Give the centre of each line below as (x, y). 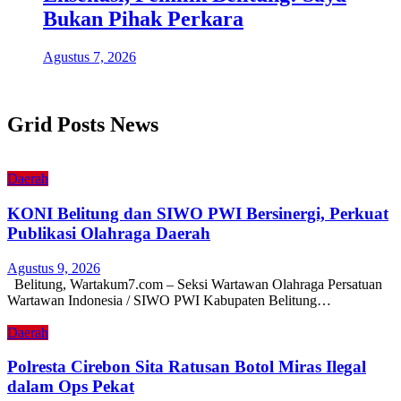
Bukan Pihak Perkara (143, 18)
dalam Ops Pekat (71, 387)
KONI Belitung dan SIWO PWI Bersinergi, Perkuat (198, 214)
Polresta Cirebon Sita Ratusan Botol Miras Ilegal (187, 367)
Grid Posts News (83, 125)
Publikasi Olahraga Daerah (109, 234)
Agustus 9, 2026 (54, 268)
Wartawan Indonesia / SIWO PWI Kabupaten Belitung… (169, 300)
